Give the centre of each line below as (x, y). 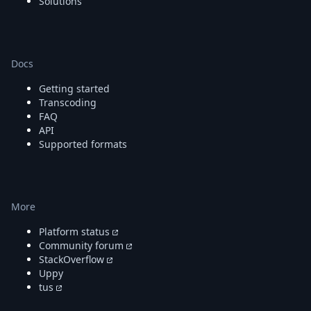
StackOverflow (72, 259)
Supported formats (83, 144)
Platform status (74, 232)
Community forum (81, 245)
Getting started (74, 89)
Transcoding (68, 102)
